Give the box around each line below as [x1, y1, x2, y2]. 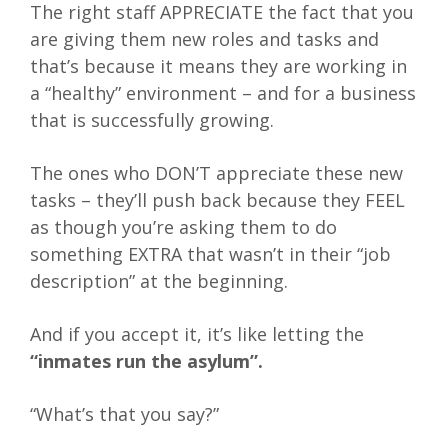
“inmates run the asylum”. [30, 349, 263, 374]
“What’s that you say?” [30, 402, 219, 427]
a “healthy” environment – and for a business [30, 81, 416, 106]
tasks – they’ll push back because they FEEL [30, 188, 405, 213]
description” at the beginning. [30, 269, 288, 294]
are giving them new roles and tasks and [30, 27, 379, 52]
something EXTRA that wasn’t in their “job [30, 242, 391, 267]
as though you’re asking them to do [30, 215, 337, 240]
